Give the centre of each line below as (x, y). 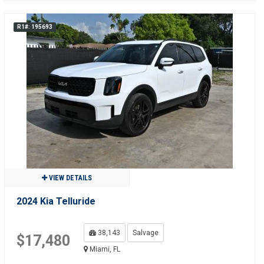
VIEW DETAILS (69, 178)
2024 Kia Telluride (56, 201)
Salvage (145, 233)
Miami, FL (104, 249)
